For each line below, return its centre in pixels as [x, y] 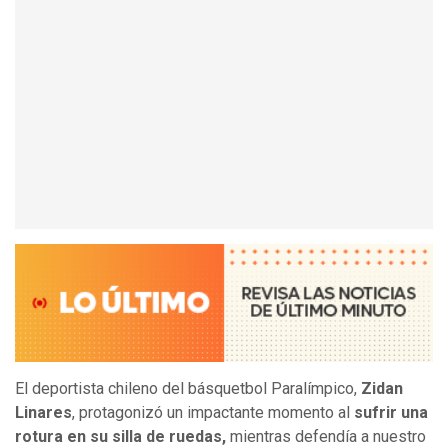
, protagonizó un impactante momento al [213, 413]
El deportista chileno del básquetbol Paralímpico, [188, 389]
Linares [43, 413]
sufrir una [391, 413]
